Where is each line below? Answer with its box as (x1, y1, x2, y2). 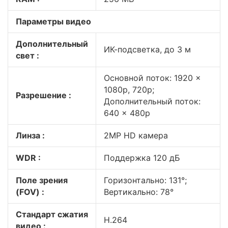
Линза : (16, 130, 45, 140)
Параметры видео (16, 16, 91, 26)
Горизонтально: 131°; (104, 175, 187, 185)
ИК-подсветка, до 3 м (104, 44, 191, 54)
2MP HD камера (104, 130, 168, 140)
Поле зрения (16, 175, 68, 185)
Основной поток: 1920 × (104, 73, 201, 83)
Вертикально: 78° (104, 187, 174, 197)
